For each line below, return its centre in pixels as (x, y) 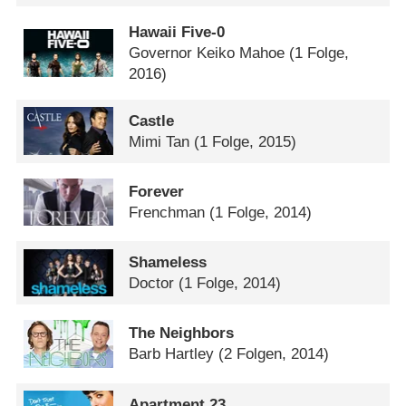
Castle (152, 121)
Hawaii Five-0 (177, 32)
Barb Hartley (172, 354)
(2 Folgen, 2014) (274, 354)
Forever (157, 191)
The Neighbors (182, 333)
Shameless (168, 263)
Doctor (152, 284)
